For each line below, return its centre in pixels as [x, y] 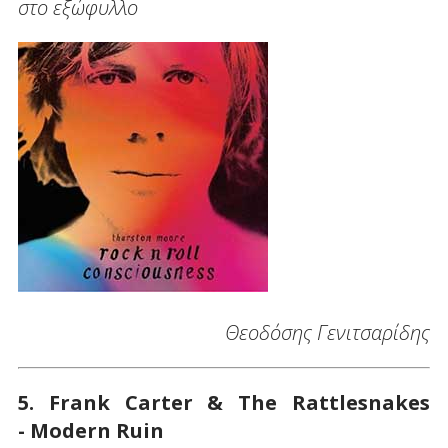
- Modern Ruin [90, 431]
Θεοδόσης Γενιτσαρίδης [328, 333]
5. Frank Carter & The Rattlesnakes [224, 403]
